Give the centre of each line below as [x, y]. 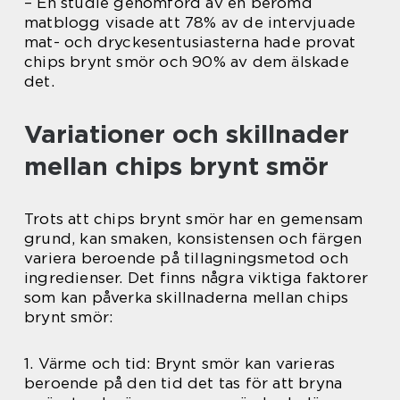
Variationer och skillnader [187, 133]
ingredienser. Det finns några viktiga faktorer [196, 277]
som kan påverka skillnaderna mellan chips [187, 297]
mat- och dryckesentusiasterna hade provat [190, 42]
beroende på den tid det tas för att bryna [183, 383]
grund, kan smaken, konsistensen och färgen [193, 238]
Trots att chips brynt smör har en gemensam [194, 218]
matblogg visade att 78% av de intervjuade [190, 22]
